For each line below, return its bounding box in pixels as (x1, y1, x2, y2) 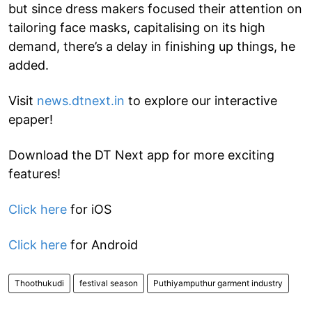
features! (8, 166, 61, 181)
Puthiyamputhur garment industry (153, 277, 283, 288)
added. (8, 57, 49, 72)
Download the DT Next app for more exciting (8, 147, 274, 162)
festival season (79, 277, 138, 288)
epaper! (8, 111, 53, 127)
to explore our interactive (125, 93, 277, 108)
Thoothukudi (15, 277, 64, 288)
